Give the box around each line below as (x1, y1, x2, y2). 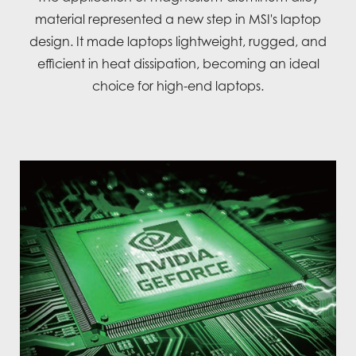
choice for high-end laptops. (92, 77, 264, 94)
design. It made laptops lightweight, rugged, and (29, 33, 327, 49)
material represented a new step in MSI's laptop (35, 10, 321, 27)
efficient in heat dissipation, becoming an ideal (37, 55, 319, 72)
